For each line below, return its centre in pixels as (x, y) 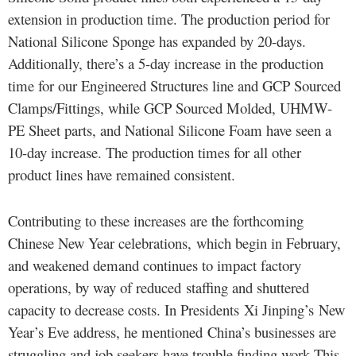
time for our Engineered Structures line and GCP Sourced (174, 86)
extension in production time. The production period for (169, 19)
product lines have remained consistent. (122, 175)
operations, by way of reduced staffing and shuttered (159, 288)
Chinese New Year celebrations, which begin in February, (174, 243)
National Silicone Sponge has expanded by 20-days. (157, 41)
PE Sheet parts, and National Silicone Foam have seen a (170, 130)
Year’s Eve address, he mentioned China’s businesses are (172, 332)
